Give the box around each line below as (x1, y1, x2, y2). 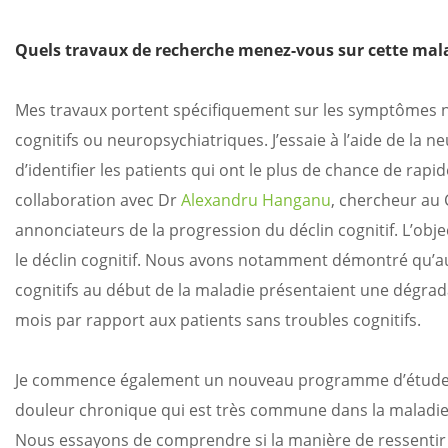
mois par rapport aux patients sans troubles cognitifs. (15, 309, 421, 331)
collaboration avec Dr (15, 189, 181, 211)
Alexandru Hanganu (181, 189, 331, 211)
